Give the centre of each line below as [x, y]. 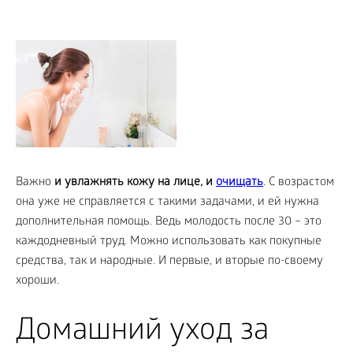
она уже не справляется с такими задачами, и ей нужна [167, 202]
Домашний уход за [142, 333]
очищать [240, 182]
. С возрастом [299, 182]
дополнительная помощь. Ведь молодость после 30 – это [169, 222]
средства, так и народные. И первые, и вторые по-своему [169, 261]
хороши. [37, 281]
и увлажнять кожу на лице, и [135, 182]
